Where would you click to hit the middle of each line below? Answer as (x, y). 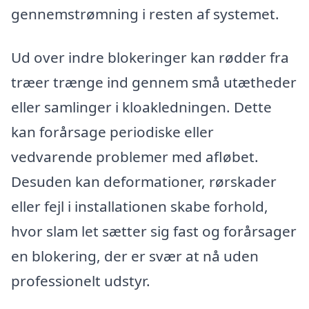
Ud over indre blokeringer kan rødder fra (150, 58)
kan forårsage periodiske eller (112, 132)
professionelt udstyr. (81, 281)
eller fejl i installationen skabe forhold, (140, 207)
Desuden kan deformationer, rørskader (144, 182)
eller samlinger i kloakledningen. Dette (141, 107)
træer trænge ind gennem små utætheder (154, 82)
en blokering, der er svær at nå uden (135, 256)
